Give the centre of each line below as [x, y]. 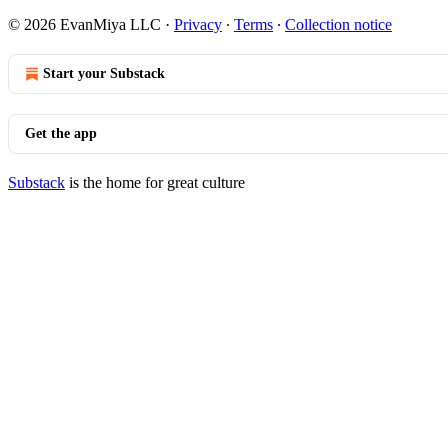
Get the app [61, 133]
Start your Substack [104, 73]
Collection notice [338, 24]
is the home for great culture [155, 182]
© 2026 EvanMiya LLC [84, 24]
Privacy [198, 24]
